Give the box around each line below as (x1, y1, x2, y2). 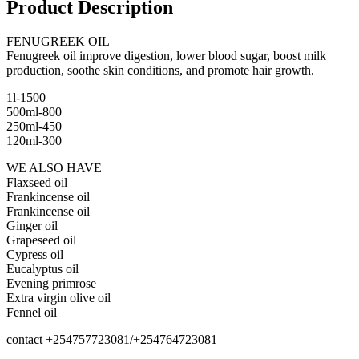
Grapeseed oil (6, 232, 76, 247)
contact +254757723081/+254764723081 (6, 332, 217, 346)
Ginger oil (6, 218, 58, 232)
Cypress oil (6, 247, 63, 261)
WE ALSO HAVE (6, 160, 102, 175)
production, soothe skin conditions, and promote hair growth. (6, 63, 314, 77)
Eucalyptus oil (6, 261, 79, 276)
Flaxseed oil (6, 175, 67, 189)
